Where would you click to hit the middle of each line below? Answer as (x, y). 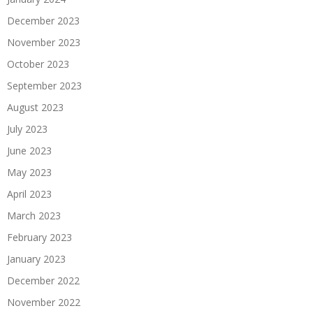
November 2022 (44, 302)
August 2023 (35, 107)
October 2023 (38, 64)
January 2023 (36, 259)
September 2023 (44, 85)
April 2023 (29, 194)
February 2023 (39, 237)
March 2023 (34, 215)
